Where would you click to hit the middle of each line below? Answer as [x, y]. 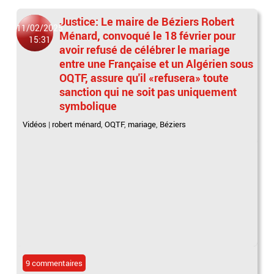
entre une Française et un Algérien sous [157, 64]
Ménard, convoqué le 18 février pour [148, 35]
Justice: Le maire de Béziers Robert [147, 21]
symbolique [88, 106]
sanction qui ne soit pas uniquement [148, 92]
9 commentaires [54, 263]
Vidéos [35, 124]
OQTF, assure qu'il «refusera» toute [144, 78]
